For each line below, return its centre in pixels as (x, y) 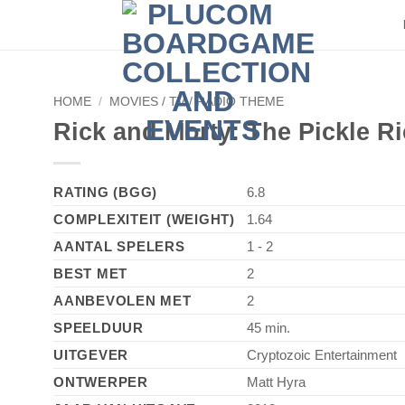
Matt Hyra (276, 381)
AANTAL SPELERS (119, 246)
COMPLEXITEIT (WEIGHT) (144, 219)
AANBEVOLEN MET (122, 300)
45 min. (268, 327)
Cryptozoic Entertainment (322, 354)
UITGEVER (91, 354)
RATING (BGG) (106, 192)
